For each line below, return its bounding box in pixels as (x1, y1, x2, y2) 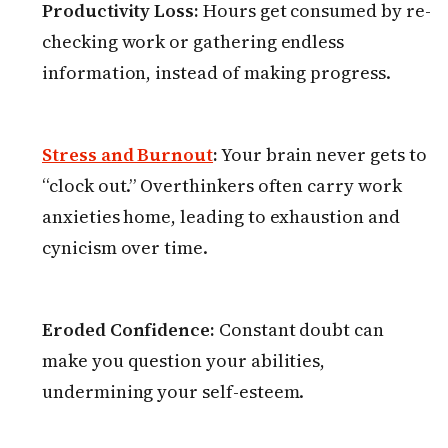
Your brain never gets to (217, 142, 427, 168)
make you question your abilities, (42, 348, 326, 374)
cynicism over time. (42, 235, 208, 261)
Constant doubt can (215, 317, 385, 343)
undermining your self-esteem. (42, 379, 305, 405)
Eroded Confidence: (42, 317, 216, 343)
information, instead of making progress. (42, 60, 391, 86)
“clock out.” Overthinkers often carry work (42, 173, 402, 199)
